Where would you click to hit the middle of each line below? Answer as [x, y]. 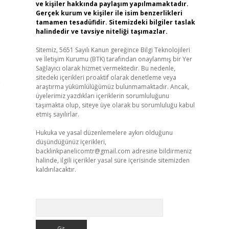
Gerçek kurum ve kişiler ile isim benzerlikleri [109, 13]
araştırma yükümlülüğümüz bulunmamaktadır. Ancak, [112, 87]
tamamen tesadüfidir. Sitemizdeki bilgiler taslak [115, 22]
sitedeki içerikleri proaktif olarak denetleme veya [106, 77]
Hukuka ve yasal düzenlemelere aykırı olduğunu [104, 133]
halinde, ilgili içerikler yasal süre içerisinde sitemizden [112, 160]
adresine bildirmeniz [161, 151]
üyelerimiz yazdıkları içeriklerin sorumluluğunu [102, 96]
